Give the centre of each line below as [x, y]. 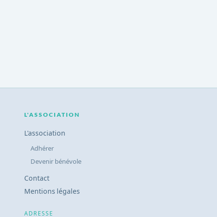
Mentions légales [52, 191]
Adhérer [42, 148]
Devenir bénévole [56, 162]
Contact [37, 178]
